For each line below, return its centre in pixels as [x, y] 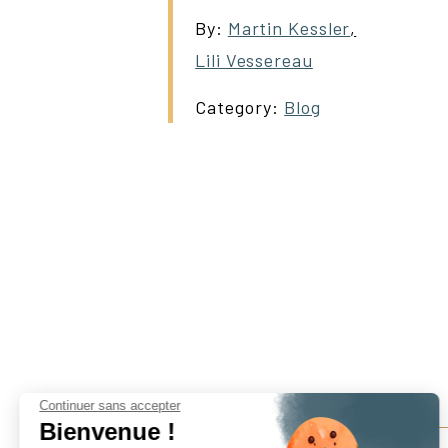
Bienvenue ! [108, 431]
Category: [240, 106]
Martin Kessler [289, 27]
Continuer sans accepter [110, 405]
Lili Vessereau [254, 59]
